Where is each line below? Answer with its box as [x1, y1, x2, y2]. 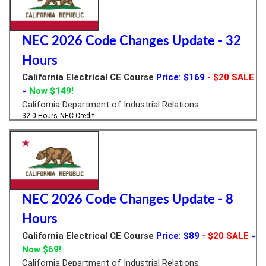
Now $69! [22, 243, 61, 255]
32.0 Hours [22, 111, 58, 120]
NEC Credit [60, 111, 94, 120]
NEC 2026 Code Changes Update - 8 [22, 192, 233, 206]
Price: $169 [156, 71, 205, 83]
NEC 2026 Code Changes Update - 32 [22, 34, 241, 47]
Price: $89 [156, 230, 199, 241]
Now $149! [29, 85, 74, 96]
